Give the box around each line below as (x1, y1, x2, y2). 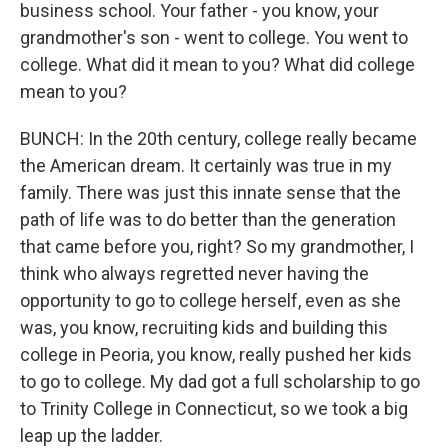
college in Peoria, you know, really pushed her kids (20, 344, 412, 365)
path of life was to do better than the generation (20, 209, 396, 230)
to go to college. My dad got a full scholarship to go (20, 371, 420, 392)
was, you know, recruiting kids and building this (20, 317, 388, 338)
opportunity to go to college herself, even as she (20, 290, 401, 311)
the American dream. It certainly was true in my (20, 155, 392, 176)
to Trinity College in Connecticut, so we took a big (20, 398, 408, 419)
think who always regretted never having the (20, 263, 369, 284)
